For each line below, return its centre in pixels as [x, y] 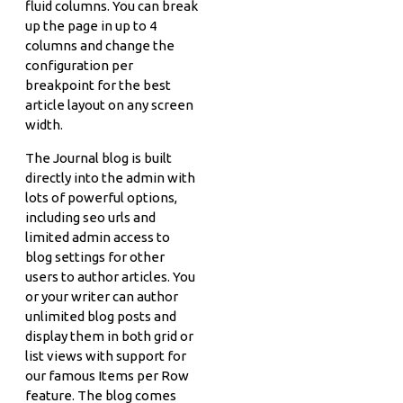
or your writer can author [102, 296]
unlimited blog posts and [101, 316]
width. [44, 125]
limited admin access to [98, 237]
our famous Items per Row [107, 376]
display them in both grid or [109, 336]
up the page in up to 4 [91, 26]
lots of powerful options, [101, 197]
